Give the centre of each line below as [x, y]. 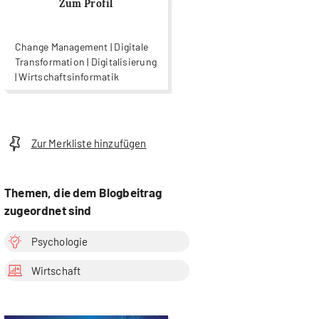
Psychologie [59, 241]
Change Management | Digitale [82, 47]
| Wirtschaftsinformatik [67, 77]
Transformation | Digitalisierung [86, 62]
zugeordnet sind [48, 210]
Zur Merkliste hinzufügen [89, 143]
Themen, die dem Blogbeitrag [83, 192]
